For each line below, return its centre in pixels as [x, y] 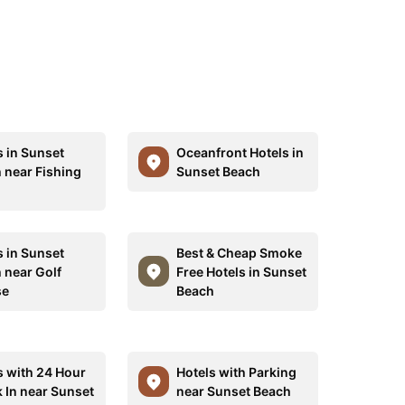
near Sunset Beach [233, 391]
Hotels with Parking [236, 372]
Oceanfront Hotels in [240, 152]
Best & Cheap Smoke [239, 252]
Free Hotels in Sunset [241, 271]
